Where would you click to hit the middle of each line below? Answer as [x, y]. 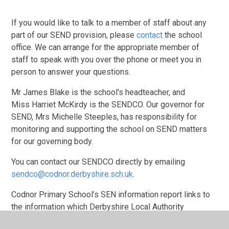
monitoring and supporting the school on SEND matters [109, 129]
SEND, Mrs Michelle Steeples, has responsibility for [104, 117]
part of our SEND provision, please [74, 35]
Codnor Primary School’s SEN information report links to [111, 195]
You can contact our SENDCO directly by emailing [98, 162]
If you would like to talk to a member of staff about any [109, 23]
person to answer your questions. [71, 72]
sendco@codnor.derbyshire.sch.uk [72, 174]
